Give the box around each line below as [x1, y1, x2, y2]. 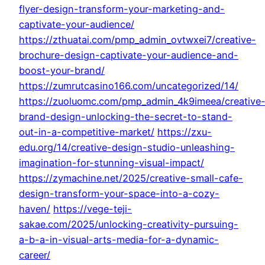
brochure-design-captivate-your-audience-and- [19, 49, 238, 62]
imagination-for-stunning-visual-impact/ [19, 157, 204, 169]
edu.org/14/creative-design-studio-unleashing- [19, 141, 235, 154]
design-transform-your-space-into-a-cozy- [19, 188, 219, 200]
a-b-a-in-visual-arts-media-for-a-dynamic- [19, 234, 219, 246]
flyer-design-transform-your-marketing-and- [19, 3, 225, 15]
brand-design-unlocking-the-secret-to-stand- [19, 111, 232, 123]
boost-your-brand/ [19, 64, 105, 77]
